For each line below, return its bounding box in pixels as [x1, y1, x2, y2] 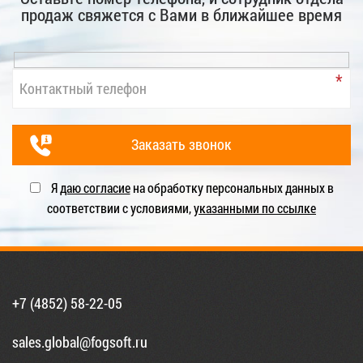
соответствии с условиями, [47, 199, 194, 216]
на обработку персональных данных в [130, 178, 334, 196]
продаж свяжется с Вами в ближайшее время [21, 3, 342, 27]
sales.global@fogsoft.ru [12, 331, 147, 352]
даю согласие [59, 178, 130, 196]
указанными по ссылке [194, 199, 316, 216]
